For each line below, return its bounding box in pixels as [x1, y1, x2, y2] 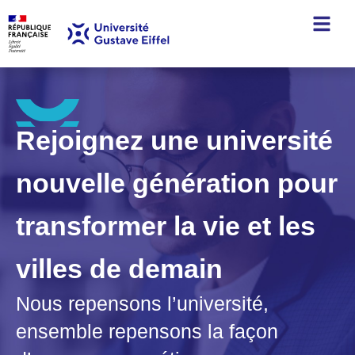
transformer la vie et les [16, 211, 315, 241]
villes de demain [16, 254, 223, 284]
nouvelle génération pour [16, 168, 338, 198]
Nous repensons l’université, [16, 292, 269, 315]
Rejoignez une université [16, 125, 333, 155]
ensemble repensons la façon [16, 320, 278, 342]
